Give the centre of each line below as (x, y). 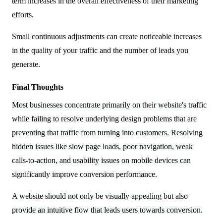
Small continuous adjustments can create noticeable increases (107, 36)
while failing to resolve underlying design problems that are (104, 118)
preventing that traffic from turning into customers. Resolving (107, 132)
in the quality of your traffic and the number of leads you (100, 50)
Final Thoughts (38, 87)
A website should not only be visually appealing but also (100, 196)
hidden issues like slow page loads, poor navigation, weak (102, 146)
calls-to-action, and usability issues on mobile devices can (101, 160)
